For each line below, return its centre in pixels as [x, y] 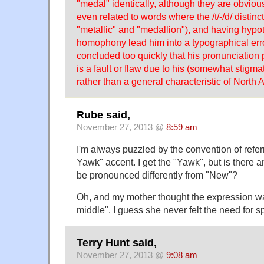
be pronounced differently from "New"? [157, 175]
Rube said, [103, 115]
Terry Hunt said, [117, 243]
